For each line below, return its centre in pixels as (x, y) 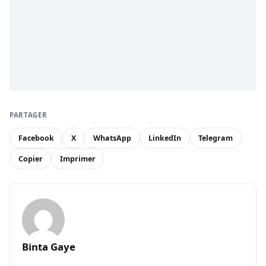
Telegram (216, 138)
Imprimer (77, 159)
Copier (30, 159)
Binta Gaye (49, 247)
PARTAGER (28, 115)
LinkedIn (165, 138)
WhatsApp (112, 138)
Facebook (36, 138)
